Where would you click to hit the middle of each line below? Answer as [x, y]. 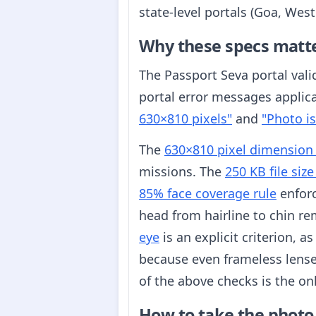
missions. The [182, 172]
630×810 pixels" [186, 118]
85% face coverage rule [208, 194]
